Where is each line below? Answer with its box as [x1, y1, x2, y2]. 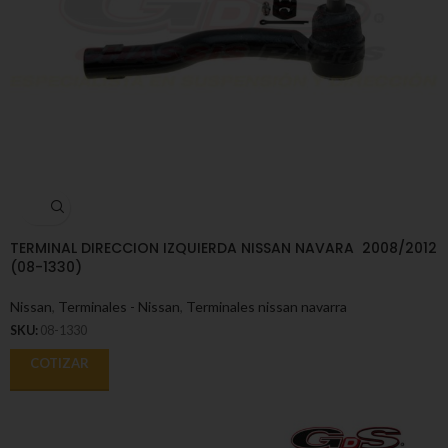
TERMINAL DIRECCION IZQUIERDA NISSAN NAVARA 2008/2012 [10, 237, 437, 258]
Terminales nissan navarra [186, 297, 347, 315]
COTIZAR [30, 354, 89, 371]
